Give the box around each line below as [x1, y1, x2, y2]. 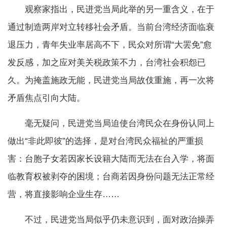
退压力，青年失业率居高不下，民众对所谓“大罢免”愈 [8, 40, 212, 50]
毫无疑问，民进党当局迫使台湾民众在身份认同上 [8, 119, 214, 129]
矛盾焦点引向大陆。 [8, 93, 85, 103]
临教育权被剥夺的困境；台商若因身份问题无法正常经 [8, 172, 214, 182]
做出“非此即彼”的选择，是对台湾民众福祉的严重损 [8, 136, 203, 146]
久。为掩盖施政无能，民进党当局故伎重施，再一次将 [8, 75, 214, 86]
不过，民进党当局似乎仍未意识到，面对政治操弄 [8, 215, 214, 225]
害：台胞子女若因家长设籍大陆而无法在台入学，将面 [8, 154, 214, 164]
